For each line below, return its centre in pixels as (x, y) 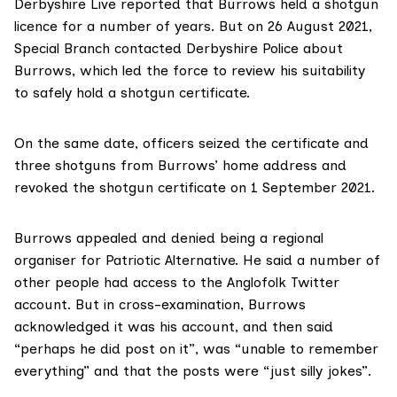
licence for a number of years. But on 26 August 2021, (193, 26)
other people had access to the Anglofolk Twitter (177, 282)
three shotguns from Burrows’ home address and (180, 165)
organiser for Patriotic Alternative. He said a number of (197, 260)
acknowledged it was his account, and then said (174, 326)
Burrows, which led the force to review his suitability (190, 70)
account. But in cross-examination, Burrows (160, 304)
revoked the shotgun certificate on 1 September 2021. (195, 187)
